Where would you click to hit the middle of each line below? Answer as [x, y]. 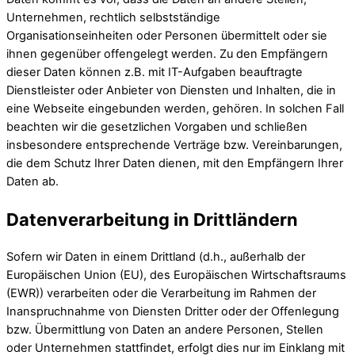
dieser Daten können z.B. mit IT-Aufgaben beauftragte [155, 73]
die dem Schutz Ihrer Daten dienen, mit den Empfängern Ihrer [175, 164]
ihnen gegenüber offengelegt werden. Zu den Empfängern [167, 54]
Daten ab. [32, 182]
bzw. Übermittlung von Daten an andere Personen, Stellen [165, 329]
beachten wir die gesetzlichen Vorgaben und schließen [157, 127]
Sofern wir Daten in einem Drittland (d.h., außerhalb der [156, 256]
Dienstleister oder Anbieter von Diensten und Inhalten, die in [171, 91]
